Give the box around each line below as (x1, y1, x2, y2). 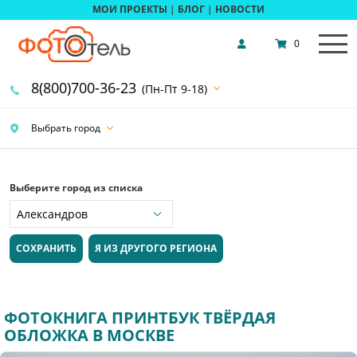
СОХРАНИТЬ (16, 241, 76, 256)
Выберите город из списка (10, 180, 143, 194)
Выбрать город (29, 120, 100, 135)
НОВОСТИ (215, 2, 265, 17)
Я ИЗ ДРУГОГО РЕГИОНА (95, 241, 218, 256)
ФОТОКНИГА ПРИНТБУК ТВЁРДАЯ (4, 307, 276, 329)
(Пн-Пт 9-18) (142, 80, 207, 96)
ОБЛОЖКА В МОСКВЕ (4, 324, 175, 347)
